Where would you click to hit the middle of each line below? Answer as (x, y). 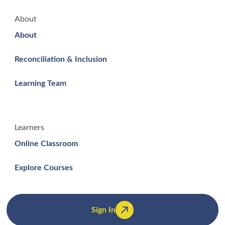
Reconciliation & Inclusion (61, 60)
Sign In (103, 210)
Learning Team (41, 84)
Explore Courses (44, 168)
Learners (30, 128)
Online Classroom (46, 144)
